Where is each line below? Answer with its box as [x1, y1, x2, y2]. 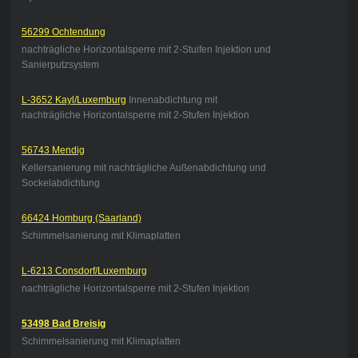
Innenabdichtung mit [125, 94, 217, 106]
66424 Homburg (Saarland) [21, 213, 141, 225]
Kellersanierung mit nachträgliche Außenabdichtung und [21, 162, 266, 174]
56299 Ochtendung [21, 26, 105, 38]
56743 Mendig [21, 145, 85, 157]
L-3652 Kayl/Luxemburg [21, 94, 126, 106]
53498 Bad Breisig [21, 318, 105, 330]
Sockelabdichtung [21, 177, 100, 189]
